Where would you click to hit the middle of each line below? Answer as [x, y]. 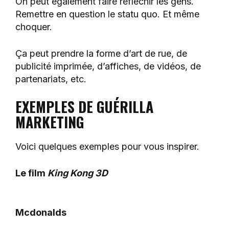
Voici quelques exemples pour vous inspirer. [107, 147]
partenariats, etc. [51, 79]
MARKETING [50, 122]
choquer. [34, 27]
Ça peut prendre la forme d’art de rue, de [101, 54]
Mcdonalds [41, 213]
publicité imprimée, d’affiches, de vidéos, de [108, 66]
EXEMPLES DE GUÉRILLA [84, 107]
